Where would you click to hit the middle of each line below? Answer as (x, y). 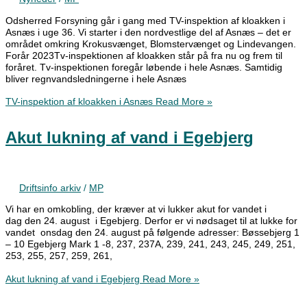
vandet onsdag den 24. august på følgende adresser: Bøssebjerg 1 (152, 233)
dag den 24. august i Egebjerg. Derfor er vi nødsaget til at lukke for (151, 221)
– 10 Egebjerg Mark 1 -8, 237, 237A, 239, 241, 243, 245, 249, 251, (150, 245)
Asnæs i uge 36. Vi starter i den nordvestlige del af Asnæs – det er (148, 32)
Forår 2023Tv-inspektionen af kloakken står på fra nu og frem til (144, 56)
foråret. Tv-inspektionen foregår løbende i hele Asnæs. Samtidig (144, 67)
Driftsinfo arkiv (50, 188)
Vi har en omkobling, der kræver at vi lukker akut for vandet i (136, 210)
